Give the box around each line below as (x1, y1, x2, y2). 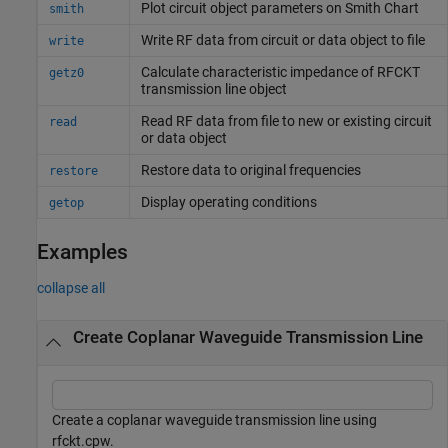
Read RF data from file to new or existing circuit (140, 112, 432, 129)
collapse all (37, 279, 105, 296)
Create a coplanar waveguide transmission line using (52, 412, 377, 429)
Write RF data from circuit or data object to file (140, 31, 425, 48)
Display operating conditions (140, 193, 317, 210)
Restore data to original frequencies (140, 161, 361, 178)
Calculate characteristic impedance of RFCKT (140, 63, 420, 80)
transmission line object (140, 80, 287, 97)
